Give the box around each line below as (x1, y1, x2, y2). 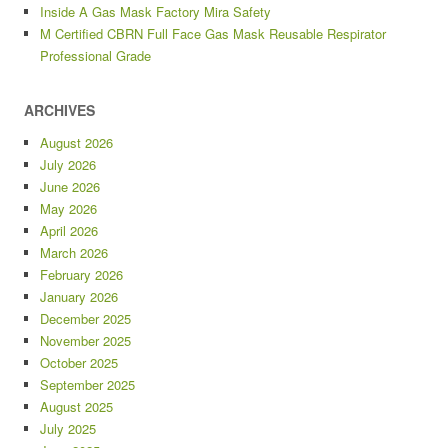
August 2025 (40, 397, 113, 417)
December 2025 (40, 309, 131, 329)
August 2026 (40, 133, 113, 153)
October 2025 (40, 353, 118, 373)
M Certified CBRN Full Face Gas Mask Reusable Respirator (40, 24, 386, 44)
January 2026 (40, 287, 118, 307)
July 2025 (40, 419, 96, 439)
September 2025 (40, 375, 135, 395)
